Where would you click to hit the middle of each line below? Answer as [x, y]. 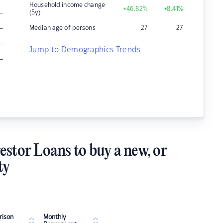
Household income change [67, 5]
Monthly [55, 217]
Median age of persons [62, 28]
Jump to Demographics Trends [85, 50]
